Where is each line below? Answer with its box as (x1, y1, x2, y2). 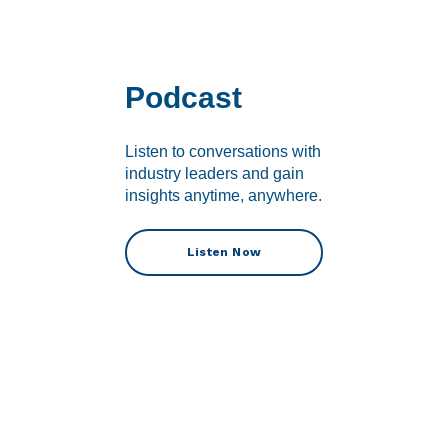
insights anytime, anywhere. (124, 187, 322, 205)
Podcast (124, 80, 242, 114)
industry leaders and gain (124, 165, 304, 183)
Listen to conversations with (124, 143, 321, 161)
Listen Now (186, 245, 262, 260)
